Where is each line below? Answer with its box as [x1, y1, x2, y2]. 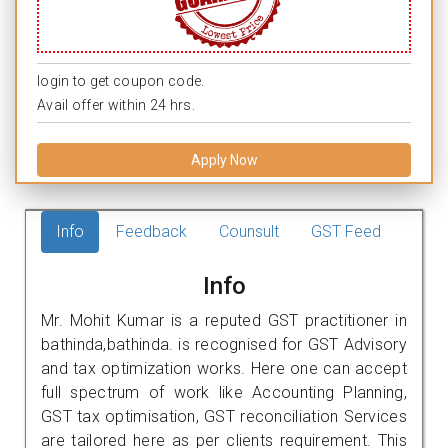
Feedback [116, 221, 187, 241]
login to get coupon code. [37, 72, 205, 89]
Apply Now [190, 151, 258, 168]
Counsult [219, 221, 279, 241]
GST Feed [311, 221, 381, 241]
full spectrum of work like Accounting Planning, [41, 382, 407, 402]
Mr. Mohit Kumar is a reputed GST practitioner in [41, 310, 407, 330]
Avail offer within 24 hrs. [37, 96, 195, 113]
